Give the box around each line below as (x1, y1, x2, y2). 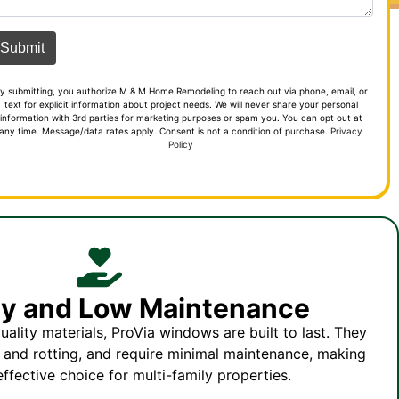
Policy (168, 138, 194, 150)
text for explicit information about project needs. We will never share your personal (4, 98, 358, 110)
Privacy (330, 125, 363, 136)
